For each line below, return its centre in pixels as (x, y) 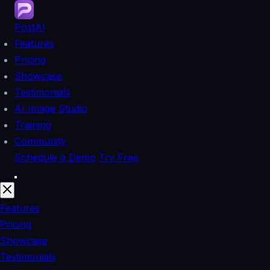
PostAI (30, 27)
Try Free (119, 157)
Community (40, 141)
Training (33, 125)
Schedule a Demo (55, 157)
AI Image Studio (51, 108)
